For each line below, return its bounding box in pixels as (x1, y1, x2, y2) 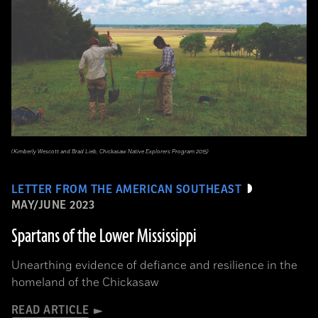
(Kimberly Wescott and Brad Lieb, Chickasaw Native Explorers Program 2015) (11, 148, 209, 155)
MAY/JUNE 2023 (11, 199, 95, 212)
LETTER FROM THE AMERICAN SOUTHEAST (11, 183, 242, 196)
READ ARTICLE (11, 304, 89, 317)
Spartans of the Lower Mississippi (11, 224, 197, 249)
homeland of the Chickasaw (11, 275, 158, 290)
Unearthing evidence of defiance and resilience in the (11, 258, 297, 273)
